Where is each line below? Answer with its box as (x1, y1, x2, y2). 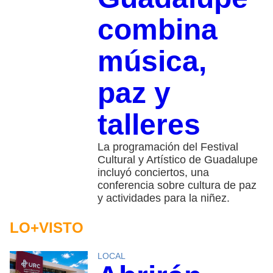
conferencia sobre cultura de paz (97, 179, 257, 191)
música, (97, 44, 207, 77)
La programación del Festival (97, 140, 238, 153)
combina (97, 13, 218, 46)
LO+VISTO (10, 219, 83, 236)
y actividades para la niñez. (97, 191, 230, 204)
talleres (97, 108, 200, 141)
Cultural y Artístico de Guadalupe (97, 153, 258, 166)
